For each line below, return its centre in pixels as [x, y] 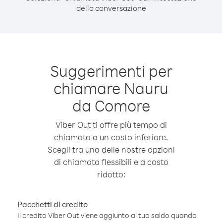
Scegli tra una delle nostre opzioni [111, 149]
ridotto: [111, 174]
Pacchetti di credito [53, 204]
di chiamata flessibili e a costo [111, 162]
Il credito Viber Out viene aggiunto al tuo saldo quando [107, 215]
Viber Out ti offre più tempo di [111, 125]
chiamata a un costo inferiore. [111, 137]
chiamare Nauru [111, 88]
